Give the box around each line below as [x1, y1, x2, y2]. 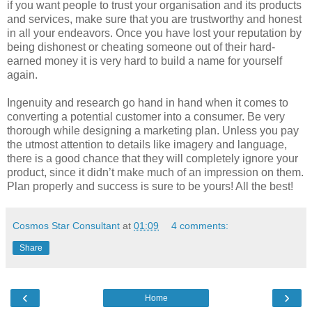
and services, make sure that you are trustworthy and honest [7, 13, 302, 25]
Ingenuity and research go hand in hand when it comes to [7, 96, 288, 109]
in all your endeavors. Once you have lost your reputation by [7, 26, 302, 39]
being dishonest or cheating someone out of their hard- [7, 40, 275, 53]
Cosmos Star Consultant [13, 219, 120, 231]
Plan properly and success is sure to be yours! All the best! [7, 180, 293, 192]
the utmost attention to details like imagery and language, [7, 138, 287, 150]
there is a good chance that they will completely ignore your [7, 152, 298, 164]
